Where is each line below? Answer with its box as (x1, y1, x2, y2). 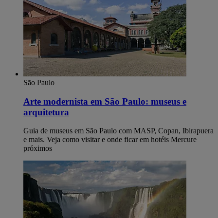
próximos (23, 144, 52, 153)
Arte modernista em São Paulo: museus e (23, 96, 186, 107)
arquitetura (23, 107, 69, 117)
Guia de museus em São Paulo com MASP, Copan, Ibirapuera (23, 127, 214, 135)
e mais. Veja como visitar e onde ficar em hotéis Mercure (23, 135, 197, 144)
